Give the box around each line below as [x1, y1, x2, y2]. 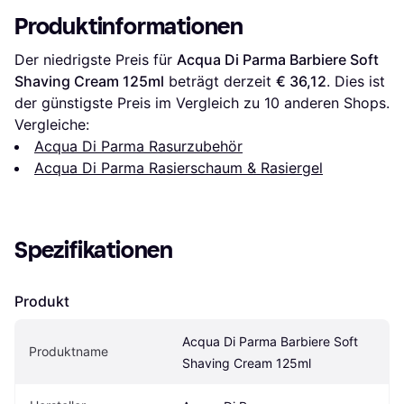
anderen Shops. [280, 93, 390, 112]
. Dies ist [326, 71, 385, 90]
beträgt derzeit [164, 71, 276, 90]
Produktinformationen [14, 12, 243, 41]
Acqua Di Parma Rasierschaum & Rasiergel [34, 158, 323, 177]
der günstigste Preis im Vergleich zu [14, 93, 264, 112]
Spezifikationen [14, 235, 173, 264]
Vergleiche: [14, 115, 89, 133]
